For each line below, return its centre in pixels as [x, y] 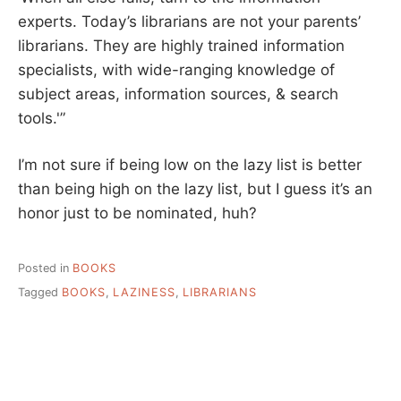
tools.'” [42, 118]
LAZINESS [144, 292]
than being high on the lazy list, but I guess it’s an [195, 189]
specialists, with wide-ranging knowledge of [176, 69]
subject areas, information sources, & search [178, 94]
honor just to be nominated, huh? [137, 213]
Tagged [40, 292]
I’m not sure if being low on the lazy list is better [190, 165]
